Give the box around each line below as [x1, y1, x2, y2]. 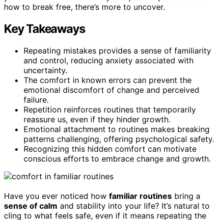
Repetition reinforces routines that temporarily [24, 104, 196, 114]
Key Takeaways [4, 21, 85, 36]
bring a [172, 191, 200, 201]
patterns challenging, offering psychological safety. [24, 134, 214, 144]
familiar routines [109, 191, 172, 201]
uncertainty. [24, 65, 67, 75]
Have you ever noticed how [4, 191, 109, 201]
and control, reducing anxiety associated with [24, 55, 193, 65]
